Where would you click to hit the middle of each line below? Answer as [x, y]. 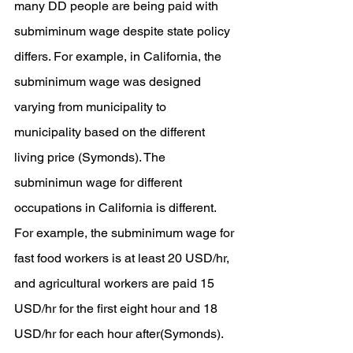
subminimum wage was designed [109, 82]
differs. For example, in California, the [119, 56]
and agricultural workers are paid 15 [116, 283]
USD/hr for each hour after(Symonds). [120, 334]
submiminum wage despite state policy [124, 31]
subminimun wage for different [100, 182]
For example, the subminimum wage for [126, 233]
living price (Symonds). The [91, 157]
